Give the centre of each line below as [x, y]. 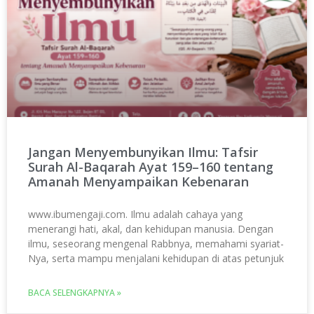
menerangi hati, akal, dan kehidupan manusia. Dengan [151, 229]
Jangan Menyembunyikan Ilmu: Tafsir [143, 152]
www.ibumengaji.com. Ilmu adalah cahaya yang [135, 214]
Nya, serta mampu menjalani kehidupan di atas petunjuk [156, 259]
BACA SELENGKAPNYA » [75, 293]
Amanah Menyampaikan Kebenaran [138, 182]
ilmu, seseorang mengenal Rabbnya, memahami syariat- [156, 244]
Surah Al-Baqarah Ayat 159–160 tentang [151, 167]
